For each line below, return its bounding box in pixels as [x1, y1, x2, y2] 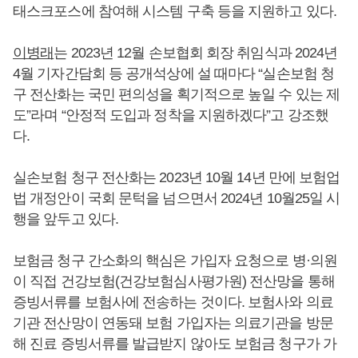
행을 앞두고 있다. [13, 211, 118, 227]
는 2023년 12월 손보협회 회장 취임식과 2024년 [54, 45, 338, 61]
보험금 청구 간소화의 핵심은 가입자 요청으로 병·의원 [13, 253, 337, 268]
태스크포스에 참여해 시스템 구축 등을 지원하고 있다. [13, 3, 336, 19]
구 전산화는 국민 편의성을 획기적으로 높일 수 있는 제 [13, 86, 340, 102]
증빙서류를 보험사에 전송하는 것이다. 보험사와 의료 [13, 294, 333, 310]
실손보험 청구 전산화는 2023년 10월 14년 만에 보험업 [13, 169, 340, 185]
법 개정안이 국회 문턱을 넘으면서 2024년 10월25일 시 [13, 190, 340, 206]
